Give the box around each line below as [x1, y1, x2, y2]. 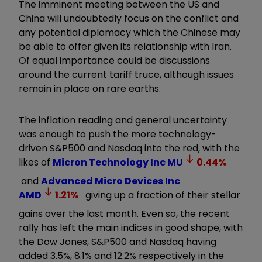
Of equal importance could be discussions [19, 53, 210, 67]
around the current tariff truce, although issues [19, 67, 234, 81]
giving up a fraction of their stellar [83, 188, 241, 202]
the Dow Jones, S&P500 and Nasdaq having [19, 235, 216, 249]
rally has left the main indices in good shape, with [19, 220, 243, 235]
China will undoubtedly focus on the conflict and [19, 11, 239, 25]
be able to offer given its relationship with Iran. [19, 39, 232, 53]
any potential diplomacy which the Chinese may [19, 25, 240, 39]
